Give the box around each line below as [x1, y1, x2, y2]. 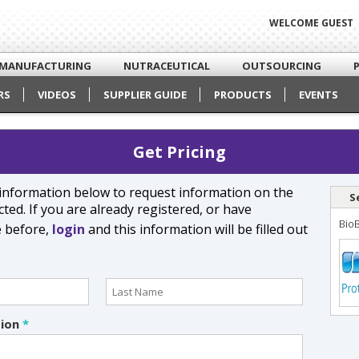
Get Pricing [133, 141, 226, 163]
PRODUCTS [214, 87, 272, 102]
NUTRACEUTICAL [123, 58, 210, 73]
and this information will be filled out [85, 220, 308, 239]
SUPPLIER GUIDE [103, 87, 187, 102]
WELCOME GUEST [269, 16, 353, 30]
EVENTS [299, 87, 338, 102]
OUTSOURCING [242, 58, 321, 73]
